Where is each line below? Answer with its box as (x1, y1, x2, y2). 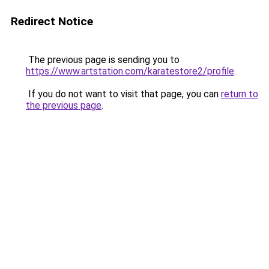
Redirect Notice (11, 14, 93, 28)
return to (221, 88, 258, 100)
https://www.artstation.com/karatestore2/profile (26, 65, 234, 77)
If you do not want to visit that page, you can (26, 88, 221, 100)
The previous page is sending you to (26, 54, 180, 65)
